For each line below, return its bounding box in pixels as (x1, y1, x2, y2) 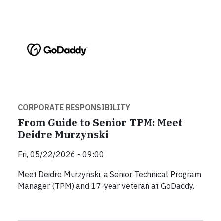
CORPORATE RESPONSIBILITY (18, 102, 130, 112)
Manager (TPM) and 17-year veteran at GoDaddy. (18, 181, 194, 191)
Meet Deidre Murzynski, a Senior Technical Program (18, 169, 201, 179)
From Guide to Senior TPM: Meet (18, 115, 183, 129)
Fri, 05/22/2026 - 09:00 (18, 149, 104, 159)
